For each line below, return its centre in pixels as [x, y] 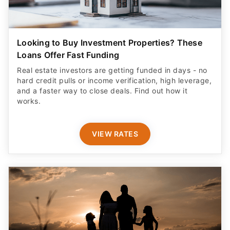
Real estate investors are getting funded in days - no [112, 70]
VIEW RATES [115, 134]
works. [29, 101]
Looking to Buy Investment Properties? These [110, 43]
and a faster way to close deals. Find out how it [102, 91]
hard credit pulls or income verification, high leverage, [114, 81]
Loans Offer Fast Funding [68, 55]
